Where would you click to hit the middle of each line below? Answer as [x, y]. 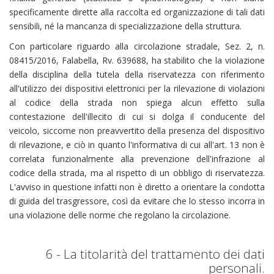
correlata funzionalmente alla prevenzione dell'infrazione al [137, 159]
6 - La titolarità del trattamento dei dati [155, 254]
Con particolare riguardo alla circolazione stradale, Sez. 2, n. [137, 46]
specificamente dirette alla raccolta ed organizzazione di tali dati [137, 12]
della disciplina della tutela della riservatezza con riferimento [137, 74]
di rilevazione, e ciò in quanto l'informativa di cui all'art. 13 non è [137, 145]
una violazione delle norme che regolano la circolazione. [120, 215]
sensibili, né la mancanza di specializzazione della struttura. [125, 26]
